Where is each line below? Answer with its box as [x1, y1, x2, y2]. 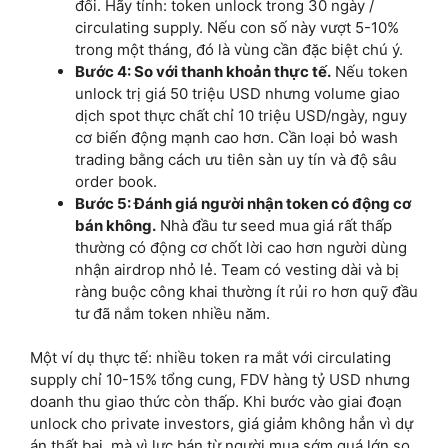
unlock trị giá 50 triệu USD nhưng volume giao [75, 83, 400, 103]
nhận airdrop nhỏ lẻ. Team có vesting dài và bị [75, 259, 399, 279]
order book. [75, 171, 157, 191]
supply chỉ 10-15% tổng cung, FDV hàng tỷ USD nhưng [30, 370, 410, 390]
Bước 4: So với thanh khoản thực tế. [75, 61, 331, 81]
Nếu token [331, 61, 408, 81]
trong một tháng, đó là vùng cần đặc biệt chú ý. [75, 39, 403, 59]
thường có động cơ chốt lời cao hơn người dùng [75, 237, 407, 257]
